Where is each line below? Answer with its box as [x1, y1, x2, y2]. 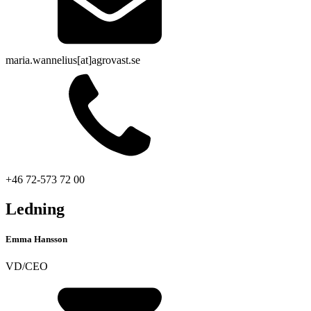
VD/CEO [6, 260, 48, 273]
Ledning [6, 200, 65, 218]
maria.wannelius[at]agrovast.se [6, 54, 140, 67]
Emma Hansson [6, 234, 67, 245]
